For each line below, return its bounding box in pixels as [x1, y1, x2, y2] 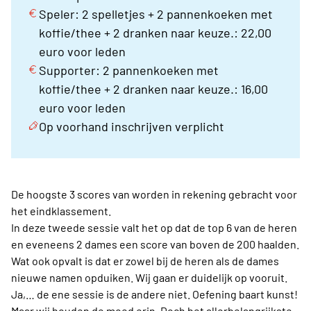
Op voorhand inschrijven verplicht [39, 119, 224, 135]
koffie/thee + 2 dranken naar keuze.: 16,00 [39, 81, 268, 97]
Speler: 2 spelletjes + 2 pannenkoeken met [39, 6, 273, 22]
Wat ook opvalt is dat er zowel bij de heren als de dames [11, 254, 279, 268]
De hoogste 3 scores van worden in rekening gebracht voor [11, 187, 297, 201]
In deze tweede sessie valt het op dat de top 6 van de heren [11, 221, 297, 235]
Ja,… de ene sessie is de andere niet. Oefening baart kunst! [11, 287, 298, 301]
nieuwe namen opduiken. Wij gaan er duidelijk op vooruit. [11, 271, 287, 285]
